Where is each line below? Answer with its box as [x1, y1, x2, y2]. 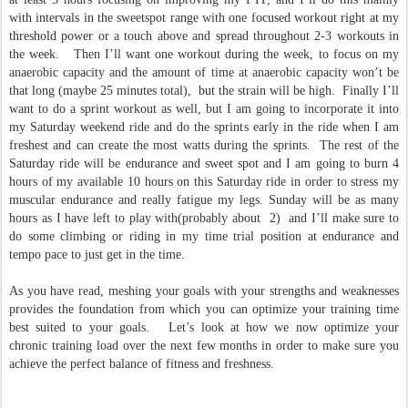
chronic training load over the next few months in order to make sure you [9, 339, 399, 352]
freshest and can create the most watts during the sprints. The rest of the [9, 138, 399, 152]
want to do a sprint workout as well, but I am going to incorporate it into [9, 102, 399, 116]
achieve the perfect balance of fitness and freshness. [9, 357, 274, 371]
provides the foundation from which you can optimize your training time [9, 302, 399, 316]
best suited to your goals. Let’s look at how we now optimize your [9, 321, 399, 334]
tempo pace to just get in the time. [9, 248, 189, 261]
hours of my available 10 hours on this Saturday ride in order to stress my [9, 175, 399, 189]
